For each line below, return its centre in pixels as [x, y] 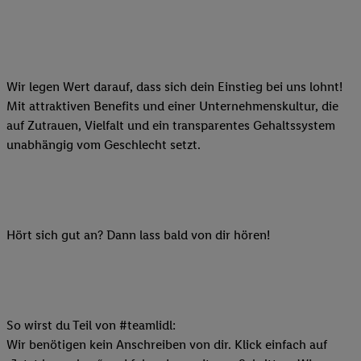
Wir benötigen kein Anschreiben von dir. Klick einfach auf [167, 344]
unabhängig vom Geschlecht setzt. [104, 144]
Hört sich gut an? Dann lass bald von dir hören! [138, 234]
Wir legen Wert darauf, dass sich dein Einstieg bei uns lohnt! [174, 86]
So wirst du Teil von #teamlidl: [93, 325]
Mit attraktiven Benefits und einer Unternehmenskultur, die [172, 106]
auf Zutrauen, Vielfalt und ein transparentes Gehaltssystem [171, 125]
